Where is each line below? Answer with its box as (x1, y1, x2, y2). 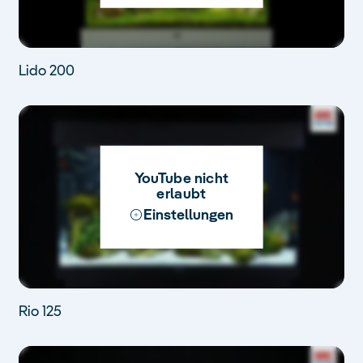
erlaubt (156, 184, 207, 203)
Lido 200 (19, 61, 75, 80)
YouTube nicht (134, 169, 229, 188)
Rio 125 (19, 301, 62, 321)
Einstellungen (143, 205, 234, 224)
